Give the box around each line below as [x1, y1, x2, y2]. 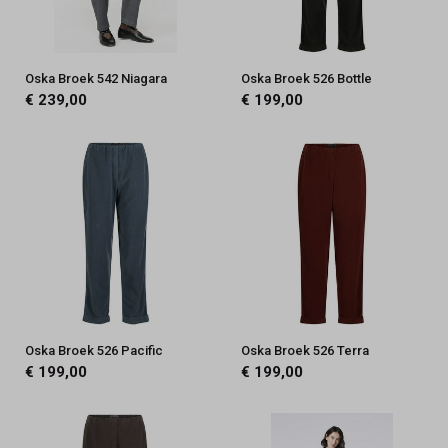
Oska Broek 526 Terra [240, 342, 369, 358]
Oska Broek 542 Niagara [24, 70, 167, 86]
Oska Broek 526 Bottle [240, 70, 372, 86]
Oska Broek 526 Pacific [24, 342, 163, 358]
